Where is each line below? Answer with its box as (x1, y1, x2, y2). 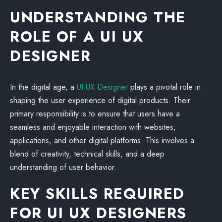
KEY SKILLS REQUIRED (10, 183, 185, 204)
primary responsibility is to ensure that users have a (10, 108, 180, 119)
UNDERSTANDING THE (10, 6, 186, 28)
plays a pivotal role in (128, 81, 201, 93)
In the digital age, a (10, 81, 77, 93)
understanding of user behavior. (10, 162, 116, 173)
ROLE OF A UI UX (10, 26, 144, 47)
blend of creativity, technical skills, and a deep (10, 148, 165, 160)
